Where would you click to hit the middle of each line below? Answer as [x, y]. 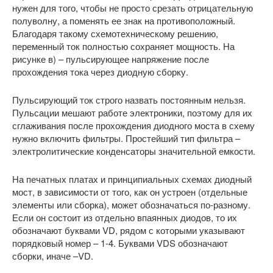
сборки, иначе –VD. [53, 256]
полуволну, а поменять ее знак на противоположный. [124, 20]
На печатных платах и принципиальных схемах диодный [132, 179]
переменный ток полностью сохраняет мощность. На [123, 46]
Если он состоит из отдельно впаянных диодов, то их [125, 217]
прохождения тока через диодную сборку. [100, 72]
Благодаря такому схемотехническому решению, [115, 33]
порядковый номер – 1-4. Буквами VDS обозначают [120, 243]
